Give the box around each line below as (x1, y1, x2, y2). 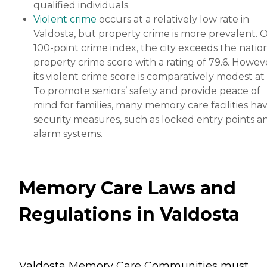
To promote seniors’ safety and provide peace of (33, 85, 260, 97)
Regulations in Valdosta (19, 203, 240, 225)
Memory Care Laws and (19, 176, 236, 199)
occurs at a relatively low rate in (97, 13, 249, 25)
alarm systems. (33, 128, 103, 139)
